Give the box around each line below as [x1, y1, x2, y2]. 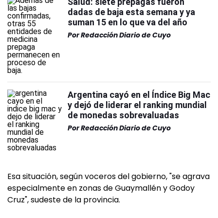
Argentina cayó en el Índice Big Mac [68, 90, 210, 100]
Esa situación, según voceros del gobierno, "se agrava [7, 171, 210, 182]
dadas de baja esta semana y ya [68, 7, 195, 17]
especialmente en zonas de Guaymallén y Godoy [7, 182, 195, 194]
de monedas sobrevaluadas [68, 110, 179, 120]
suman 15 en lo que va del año [68, 17, 187, 27]
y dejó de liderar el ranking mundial [68, 100, 207, 110]
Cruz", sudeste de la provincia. [7, 194, 120, 205]
